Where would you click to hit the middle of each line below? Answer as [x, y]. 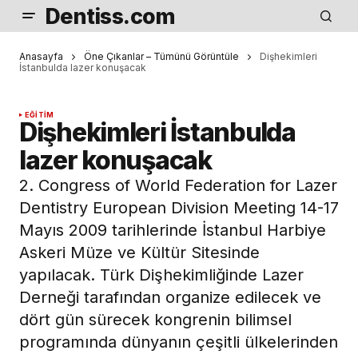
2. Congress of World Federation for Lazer [178, 186]
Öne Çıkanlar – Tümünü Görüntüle [161, 56]
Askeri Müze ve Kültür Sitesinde [139, 253]
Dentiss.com [110, 16]
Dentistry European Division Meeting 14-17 [179, 208]
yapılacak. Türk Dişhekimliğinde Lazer [161, 275]
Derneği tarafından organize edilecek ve [170, 298]
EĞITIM [40, 115]
